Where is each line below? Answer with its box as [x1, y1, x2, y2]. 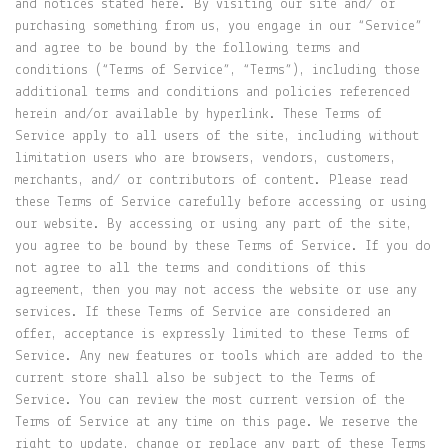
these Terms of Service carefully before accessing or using [15, 195, 427, 210]
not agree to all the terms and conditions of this [15, 261, 366, 276]
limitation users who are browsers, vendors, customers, [15, 151, 396, 166]
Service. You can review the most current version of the [15, 393, 405, 408]
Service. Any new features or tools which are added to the [15, 349, 423, 364]
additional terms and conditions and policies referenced [15, 85, 410, 100]
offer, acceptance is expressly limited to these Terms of [15, 327, 410, 342]
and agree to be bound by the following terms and [15, 41, 360, 56]
